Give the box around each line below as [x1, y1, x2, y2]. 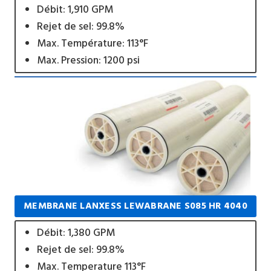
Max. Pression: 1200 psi [36, 51, 140, 69]
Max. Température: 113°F [36, 34, 148, 52]
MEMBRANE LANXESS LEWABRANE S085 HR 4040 [24, 198, 247, 214]
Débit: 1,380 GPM [36, 224, 115, 242]
